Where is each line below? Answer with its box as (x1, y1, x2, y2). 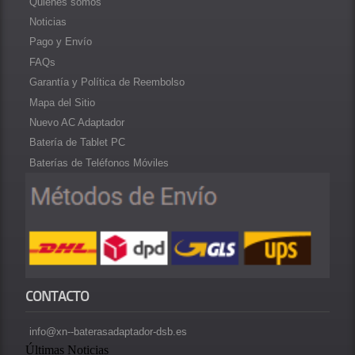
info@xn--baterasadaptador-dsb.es (29, 325, 188, 338)
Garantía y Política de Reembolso (29, 76, 185, 89)
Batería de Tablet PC (29, 136, 126, 149)
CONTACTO (25, 287, 90, 305)
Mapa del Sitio (29, 96, 96, 109)
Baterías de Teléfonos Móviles (29, 156, 170, 169)
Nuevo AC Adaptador (29, 116, 125, 128)
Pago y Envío (29, 36, 93, 48)
